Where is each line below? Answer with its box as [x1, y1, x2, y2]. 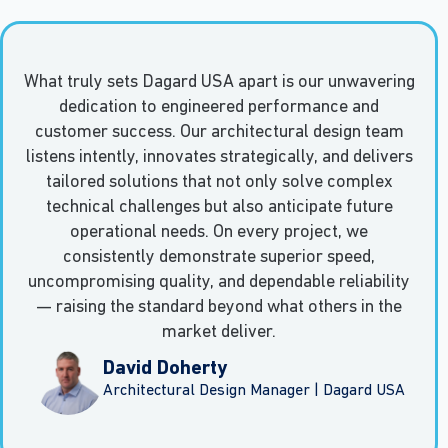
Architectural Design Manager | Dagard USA [103, 383, 405, 400]
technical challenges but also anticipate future [45, 198, 393, 218]
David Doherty [103, 359, 227, 380]
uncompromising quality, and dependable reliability [28, 273, 410, 293]
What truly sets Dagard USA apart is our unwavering [23, 73, 415, 93]
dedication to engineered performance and [59, 98, 379, 118]
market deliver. [162, 323, 276, 343]
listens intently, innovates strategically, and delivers [25, 148, 413, 168]
